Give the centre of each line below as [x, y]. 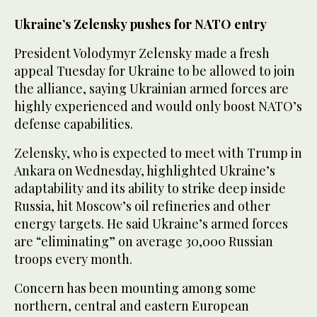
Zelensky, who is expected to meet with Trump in [158, 153]
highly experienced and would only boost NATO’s [158, 106]
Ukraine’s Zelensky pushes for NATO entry [140, 24]
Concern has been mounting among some [135, 288]
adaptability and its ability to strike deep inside [150, 189]
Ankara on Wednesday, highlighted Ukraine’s [145, 171]
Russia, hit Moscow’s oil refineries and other [142, 206]
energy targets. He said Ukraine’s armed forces [151, 224]
